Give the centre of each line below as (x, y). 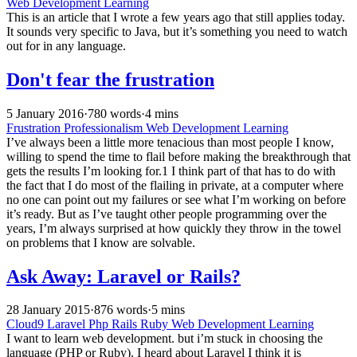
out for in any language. (66, 45)
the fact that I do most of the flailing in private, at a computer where (175, 185)
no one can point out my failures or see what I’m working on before (176, 199)
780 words (114, 113)
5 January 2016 (45, 113)
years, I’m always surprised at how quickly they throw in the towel (174, 228)
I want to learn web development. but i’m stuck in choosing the (165, 339)
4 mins (162, 113)
